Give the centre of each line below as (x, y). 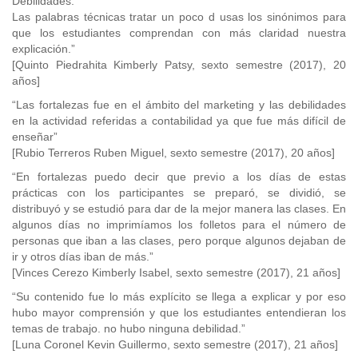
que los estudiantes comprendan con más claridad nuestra (179, 33)
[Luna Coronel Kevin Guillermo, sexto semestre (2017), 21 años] (175, 344)
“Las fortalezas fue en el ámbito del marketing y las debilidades (179, 105)
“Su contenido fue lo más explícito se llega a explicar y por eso (179, 296)
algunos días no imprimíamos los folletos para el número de (179, 225)
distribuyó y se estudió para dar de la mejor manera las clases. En (179, 209)
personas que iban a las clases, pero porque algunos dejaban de (179, 241)
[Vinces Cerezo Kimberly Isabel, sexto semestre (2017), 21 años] (176, 272)
